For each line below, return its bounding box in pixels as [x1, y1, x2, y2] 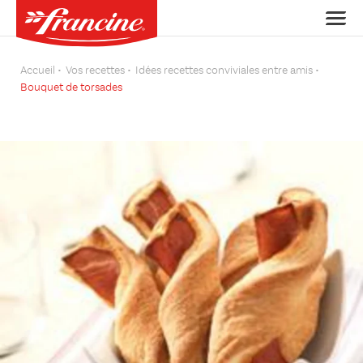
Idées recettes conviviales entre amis [135, 65, 313, 76]
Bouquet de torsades [20, 82, 122, 93]
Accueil [20, 65, 55, 76]
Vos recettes [66, 65, 125, 76]
